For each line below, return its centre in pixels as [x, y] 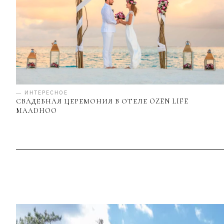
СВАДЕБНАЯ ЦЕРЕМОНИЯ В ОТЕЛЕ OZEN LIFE [102, 101]
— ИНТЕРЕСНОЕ [42, 93]
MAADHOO [36, 111]
